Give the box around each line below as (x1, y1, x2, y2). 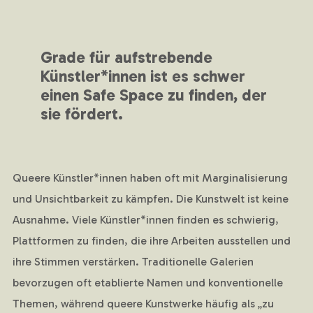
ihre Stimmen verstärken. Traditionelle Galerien (12, 255, 254, 269)
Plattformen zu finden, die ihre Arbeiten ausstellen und (12, 234, 291, 248)
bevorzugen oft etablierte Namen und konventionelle (12, 276, 283, 290)
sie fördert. (40, 104, 123, 124)
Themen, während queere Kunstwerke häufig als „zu (12, 297, 274, 311)
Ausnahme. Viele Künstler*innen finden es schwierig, (12, 213, 279, 227)
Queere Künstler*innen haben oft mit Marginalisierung (12, 171, 288, 185)
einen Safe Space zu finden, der (40, 85, 267, 105)
